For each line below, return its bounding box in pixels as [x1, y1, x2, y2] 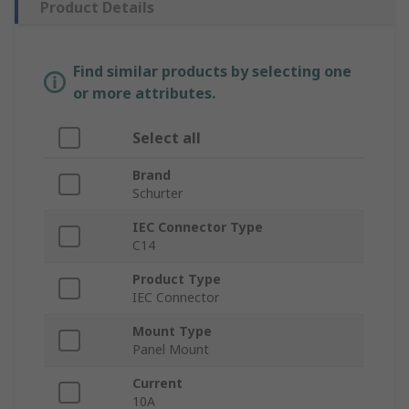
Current [132, 374, 183, 393]
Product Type [132, 270, 221, 288]
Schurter [132, 184, 183, 203]
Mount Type [132, 322, 212, 341]
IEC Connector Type [132, 218, 263, 236]
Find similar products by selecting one [73, 61, 351, 82]
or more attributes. [73, 83, 215, 104]
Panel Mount [132, 341, 209, 359]
